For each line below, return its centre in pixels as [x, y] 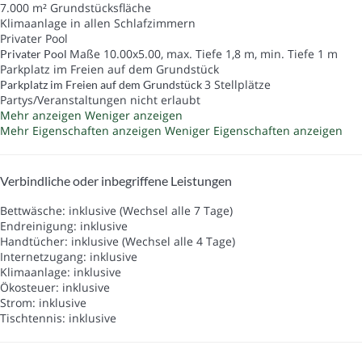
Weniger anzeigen [134, 115]
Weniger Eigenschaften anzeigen [254, 130]
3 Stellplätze [238, 84]
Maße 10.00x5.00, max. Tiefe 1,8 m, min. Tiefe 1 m [204, 53]
